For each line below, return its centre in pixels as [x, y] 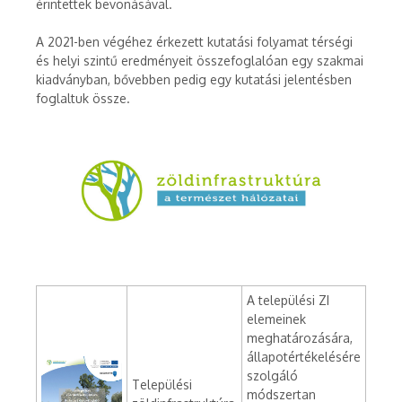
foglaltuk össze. [83, 98]
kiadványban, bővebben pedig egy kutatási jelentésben [194, 79]
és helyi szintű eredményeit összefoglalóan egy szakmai [200, 61]
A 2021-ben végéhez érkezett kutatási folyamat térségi [194, 42]
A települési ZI [288, 301]
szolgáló [272, 376]
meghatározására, [300, 338]
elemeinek [276, 319]
